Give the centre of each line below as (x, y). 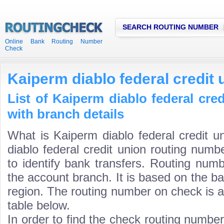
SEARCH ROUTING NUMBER (170, 27)
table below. (39, 205)
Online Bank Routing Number (54, 41)
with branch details (66, 114)
